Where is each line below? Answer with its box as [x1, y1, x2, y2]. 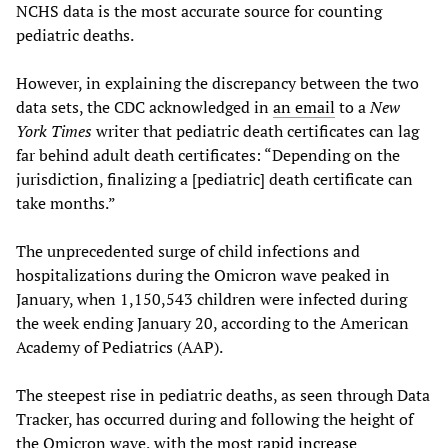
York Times [16, 119, 92, 142]
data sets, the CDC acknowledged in [16, 95, 273, 118]
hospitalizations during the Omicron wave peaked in [16, 263, 390, 286]
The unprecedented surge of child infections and [16, 239, 360, 262]
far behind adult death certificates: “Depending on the [16, 143, 400, 166]
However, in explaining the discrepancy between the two [16, 71, 419, 94]
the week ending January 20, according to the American [16, 311, 409, 334]
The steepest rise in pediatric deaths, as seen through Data [16, 383, 430, 406]
